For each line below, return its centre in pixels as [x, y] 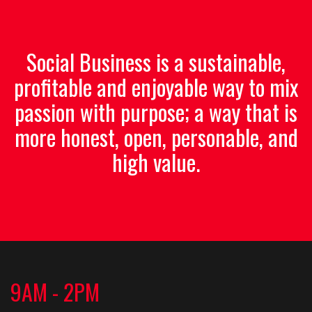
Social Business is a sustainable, [156, 61]
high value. [156, 162]
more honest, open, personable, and [156, 136]
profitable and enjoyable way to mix [156, 86]
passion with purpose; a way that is [156, 111]
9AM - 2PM [55, 291]
